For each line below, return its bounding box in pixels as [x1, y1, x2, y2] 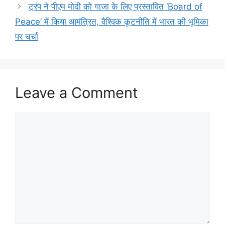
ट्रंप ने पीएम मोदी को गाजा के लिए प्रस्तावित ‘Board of [29, 2, 203, 12]
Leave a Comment [15, 84, 138, 102]
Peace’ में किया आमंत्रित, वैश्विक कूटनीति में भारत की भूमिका [15, 17, 208, 27]
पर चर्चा [15, 32, 38, 42]
